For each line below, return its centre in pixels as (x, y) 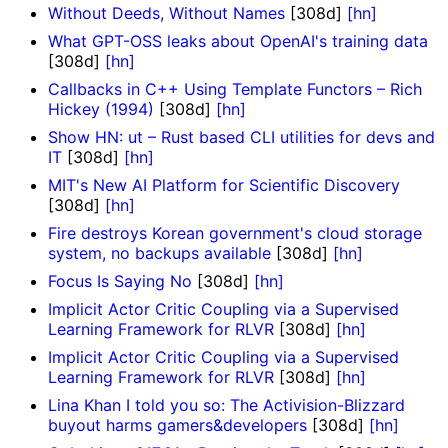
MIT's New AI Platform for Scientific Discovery (224, 185)
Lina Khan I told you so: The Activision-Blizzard (226, 405)
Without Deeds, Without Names (166, 13)
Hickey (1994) (101, 109)
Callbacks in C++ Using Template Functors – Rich (235, 89)
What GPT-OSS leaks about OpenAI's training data (238, 41)
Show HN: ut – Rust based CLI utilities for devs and (241, 137)
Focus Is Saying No (120, 281)
